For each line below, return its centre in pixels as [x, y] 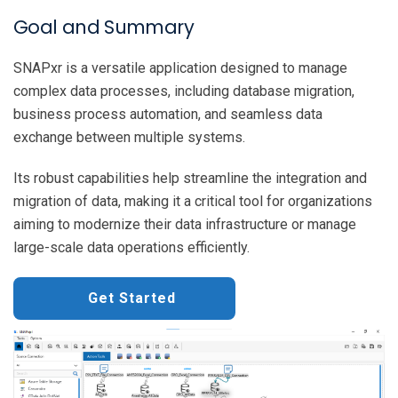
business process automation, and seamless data [168, 114]
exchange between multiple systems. [129, 137]
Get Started [131, 298]
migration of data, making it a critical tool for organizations [193, 201]
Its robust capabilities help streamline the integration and [190, 178]
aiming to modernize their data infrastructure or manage [185, 224]
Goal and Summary [103, 27]
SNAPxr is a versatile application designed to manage [180, 68]
